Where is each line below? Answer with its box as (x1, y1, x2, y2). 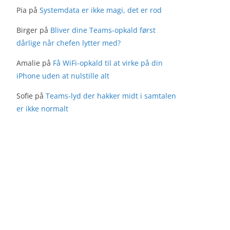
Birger (16, 25, 38, 35)
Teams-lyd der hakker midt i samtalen (46, 91, 177, 101)
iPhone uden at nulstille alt (16, 71, 110, 81)
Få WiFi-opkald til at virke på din (53, 58, 163, 68)
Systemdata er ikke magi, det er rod (40, 5, 162, 15)
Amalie (16, 58, 41, 68)
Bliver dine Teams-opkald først (50, 25, 156, 35)
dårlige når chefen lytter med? (16, 38, 121, 48)
